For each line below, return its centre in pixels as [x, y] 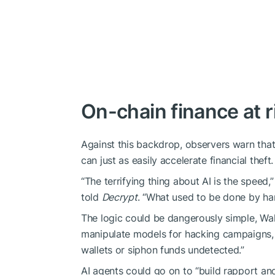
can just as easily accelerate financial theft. [177, 160]
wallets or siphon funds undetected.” [163, 250]
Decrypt [119, 197]
